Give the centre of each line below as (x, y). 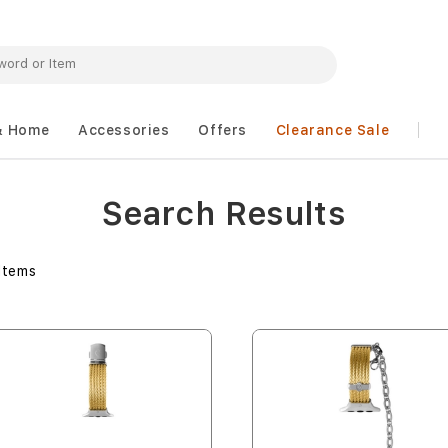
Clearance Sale (332, 130)
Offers (222, 130)
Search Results (224, 214)
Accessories (123, 130)
